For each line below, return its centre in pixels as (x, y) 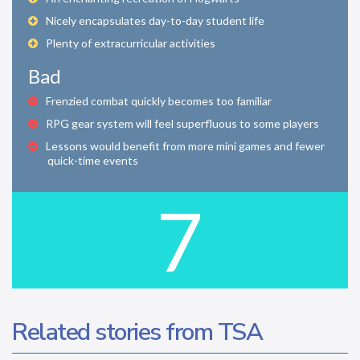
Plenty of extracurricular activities (131, 43)
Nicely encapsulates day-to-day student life (155, 20)
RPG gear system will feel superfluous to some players (182, 123)
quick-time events (93, 160)
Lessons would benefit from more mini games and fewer (185, 145)
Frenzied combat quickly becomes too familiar (159, 100)
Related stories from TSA (137, 332)
